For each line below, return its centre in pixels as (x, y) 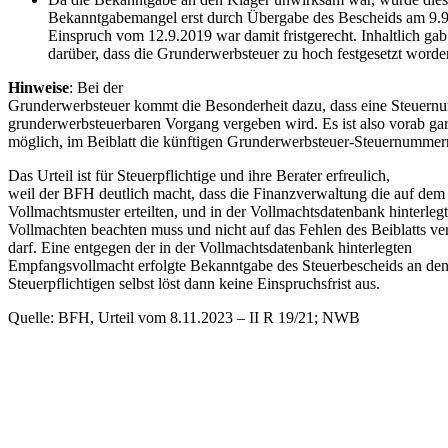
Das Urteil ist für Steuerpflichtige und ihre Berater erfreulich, (199, 175)
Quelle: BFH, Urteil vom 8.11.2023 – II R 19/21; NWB (184, 317)
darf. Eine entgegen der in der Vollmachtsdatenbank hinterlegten (210, 247)
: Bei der (96, 87)
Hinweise (38, 87)
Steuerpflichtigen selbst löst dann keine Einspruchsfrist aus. (194, 283)
